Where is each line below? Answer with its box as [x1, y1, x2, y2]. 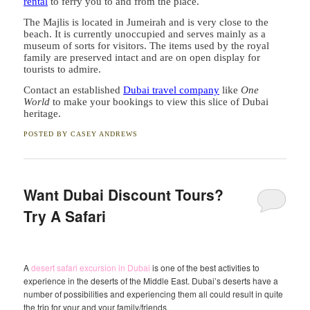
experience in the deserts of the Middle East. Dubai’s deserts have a [24, 275, 279, 287]
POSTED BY [24, 129, 71, 138]
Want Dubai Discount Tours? [24, 184, 224, 206]
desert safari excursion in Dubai [31, 262, 151, 274]
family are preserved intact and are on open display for [24, 51, 261, 63]
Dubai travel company [123, 84, 220, 96]
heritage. [24, 108, 62, 120]
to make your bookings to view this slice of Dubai [50, 96, 269, 108]
